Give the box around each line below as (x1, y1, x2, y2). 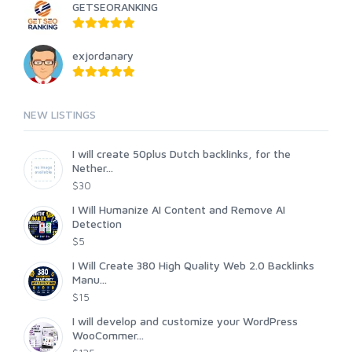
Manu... (72, 273, 107, 287)
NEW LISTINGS (24, 108, 96, 122)
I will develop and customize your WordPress (72, 314, 298, 328)
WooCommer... (72, 328, 144, 343)
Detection (72, 217, 122, 231)
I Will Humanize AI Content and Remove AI (72, 203, 285, 217)
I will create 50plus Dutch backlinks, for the (72, 147, 291, 161)
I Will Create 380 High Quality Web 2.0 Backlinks (72, 258, 314, 273)
